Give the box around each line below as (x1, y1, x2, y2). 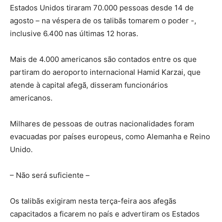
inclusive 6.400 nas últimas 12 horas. (10, 29, 138, 39)
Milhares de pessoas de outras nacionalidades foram (10, 119, 194, 129)
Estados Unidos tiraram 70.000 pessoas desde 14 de (10, 3, 194, 13)
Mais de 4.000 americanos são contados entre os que (10, 55, 197, 64)
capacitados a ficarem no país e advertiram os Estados (10, 209, 200, 219)
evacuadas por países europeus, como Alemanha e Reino (10, 132, 210, 142)
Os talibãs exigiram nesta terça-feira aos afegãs (10, 196, 176, 206)
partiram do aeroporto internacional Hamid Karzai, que (10, 67, 201, 77)
